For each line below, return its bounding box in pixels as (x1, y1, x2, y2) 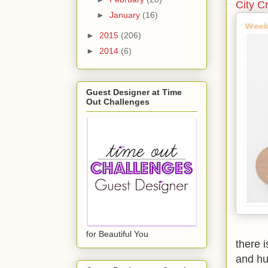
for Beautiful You (86, 229, 148, 239)
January (109, 10, 142, 20)
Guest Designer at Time (86, 87, 182, 97)
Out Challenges (86, 96, 150, 106)
